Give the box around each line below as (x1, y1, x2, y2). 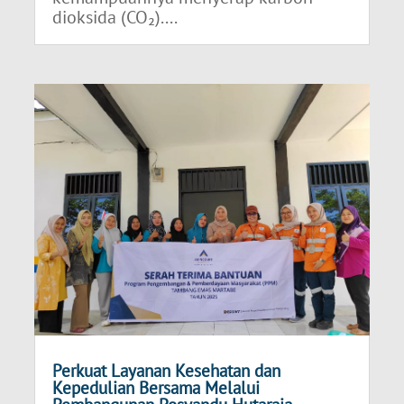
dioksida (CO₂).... (52, 5, 179, 29)
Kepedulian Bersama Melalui (52, 376, 261, 399)
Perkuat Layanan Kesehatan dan (52, 359, 281, 381)
